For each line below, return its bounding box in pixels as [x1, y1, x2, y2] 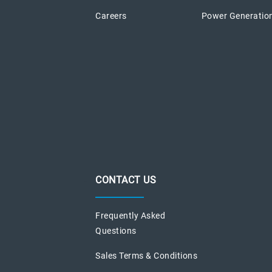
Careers [95, 10, 127, 21]
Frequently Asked [95, 210, 165, 220]
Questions [95, 225, 137, 236]
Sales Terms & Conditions [95, 250, 197, 260]
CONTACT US [95, 174, 156, 186]
